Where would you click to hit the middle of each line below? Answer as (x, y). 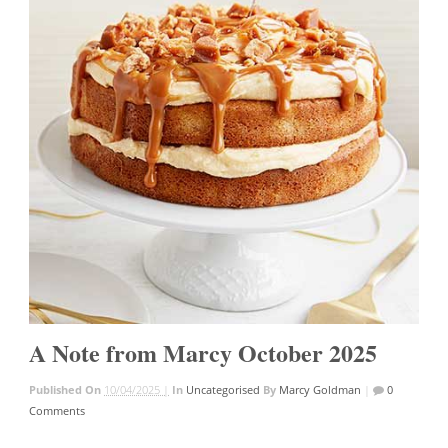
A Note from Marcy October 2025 (203, 352)
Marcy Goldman (320, 389)
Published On (67, 389)
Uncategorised (223, 389)
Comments (57, 410)
